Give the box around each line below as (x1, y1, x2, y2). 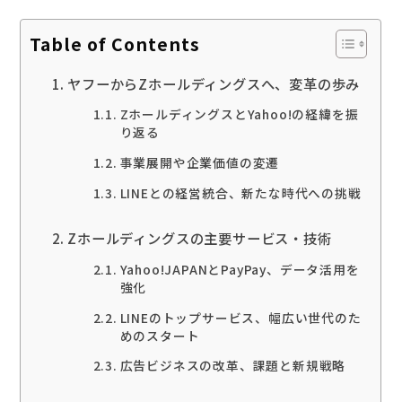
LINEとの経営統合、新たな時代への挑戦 (119, 183, 362, 202)
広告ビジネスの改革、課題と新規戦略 (119, 356, 346, 375)
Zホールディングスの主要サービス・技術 (67, 228, 332, 249)
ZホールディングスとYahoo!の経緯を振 (119, 105, 359, 124)
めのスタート (119, 326, 200, 345)
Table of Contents (30, 31, 200, 57)
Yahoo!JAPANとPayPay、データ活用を (119, 259, 360, 278)
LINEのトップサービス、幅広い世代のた (119, 308, 362, 327)
